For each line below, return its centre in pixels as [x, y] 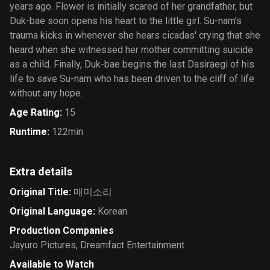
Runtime [28, 132]
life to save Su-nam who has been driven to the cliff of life [132, 79]
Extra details [41, 171]
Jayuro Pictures [43, 245]
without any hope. [46, 93]
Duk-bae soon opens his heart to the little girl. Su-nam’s [126, 21]
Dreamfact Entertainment [132, 245]
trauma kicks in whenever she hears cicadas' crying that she [135, 35]
